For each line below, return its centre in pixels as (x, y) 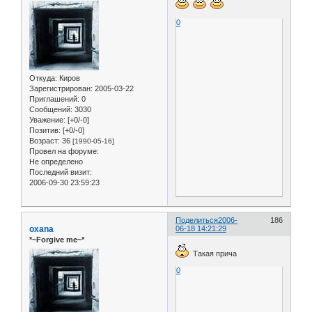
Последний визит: (61, 172)
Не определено (56, 162)
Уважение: (47, 120)
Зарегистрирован (60, 89)
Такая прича (213, 253)
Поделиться (197, 220)
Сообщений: (51, 110)
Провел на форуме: (64, 151)
